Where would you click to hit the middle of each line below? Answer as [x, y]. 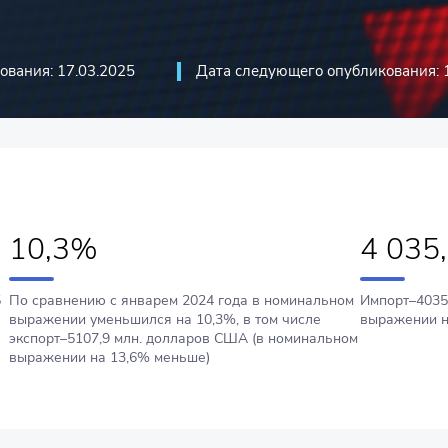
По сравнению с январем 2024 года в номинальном [181, 300]
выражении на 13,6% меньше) [109, 357]
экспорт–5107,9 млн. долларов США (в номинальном [183, 338]
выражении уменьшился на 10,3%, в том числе [164, 319]
